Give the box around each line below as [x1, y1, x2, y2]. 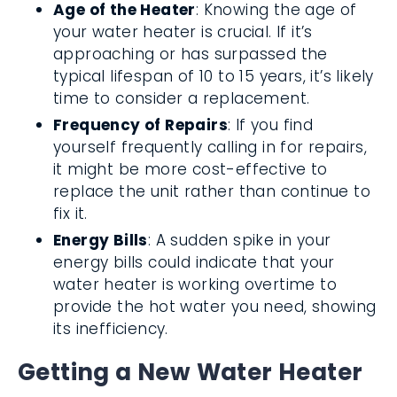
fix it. [53, 203, 88, 224]
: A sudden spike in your [147, 230, 331, 251]
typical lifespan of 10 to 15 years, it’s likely [53, 66, 374, 87]
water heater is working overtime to [53, 274, 337, 295]
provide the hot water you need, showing [53, 296, 377, 317]
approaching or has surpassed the [53, 43, 328, 65]
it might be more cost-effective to [53, 159, 328, 180]
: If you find [228, 114, 314, 136]
